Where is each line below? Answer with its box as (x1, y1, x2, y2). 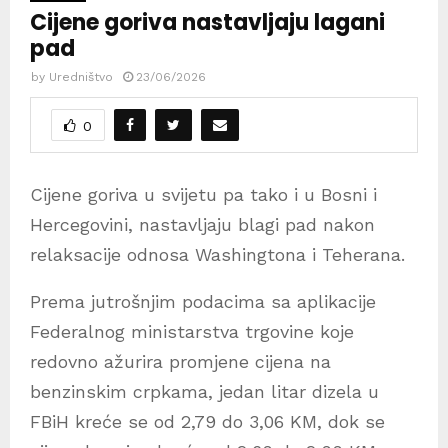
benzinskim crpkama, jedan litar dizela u (30, 381, 379, 403)
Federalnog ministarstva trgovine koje (30, 321, 354, 343)
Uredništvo (49, 70, 113, 85)
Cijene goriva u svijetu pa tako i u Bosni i (30, 184, 377, 206)
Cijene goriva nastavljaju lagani (30, 7, 385, 39)
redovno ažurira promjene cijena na (30, 351, 331, 373)
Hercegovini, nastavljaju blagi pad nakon (30, 214, 375, 236)
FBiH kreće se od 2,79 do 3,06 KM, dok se (30, 411, 385, 433)
